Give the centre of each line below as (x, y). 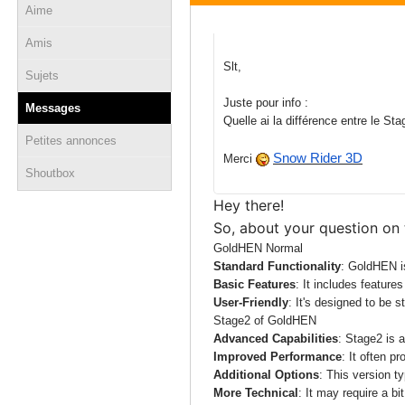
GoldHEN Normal (258, 248)
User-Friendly (251, 302)
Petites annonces (71, 141)
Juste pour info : (266, 103)
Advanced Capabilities (276, 339)
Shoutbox (50, 173)
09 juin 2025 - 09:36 (263, 26)
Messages (53, 108)
